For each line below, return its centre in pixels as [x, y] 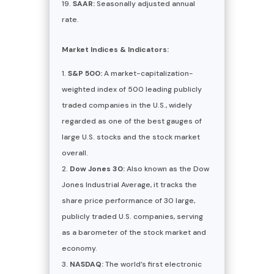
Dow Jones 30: [97, 168]
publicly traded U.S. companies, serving [132, 216]
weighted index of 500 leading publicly [131, 89]
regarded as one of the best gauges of [131, 121]
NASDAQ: [86, 264]
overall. [75, 153]
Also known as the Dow [167, 168]
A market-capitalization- [147, 73]
